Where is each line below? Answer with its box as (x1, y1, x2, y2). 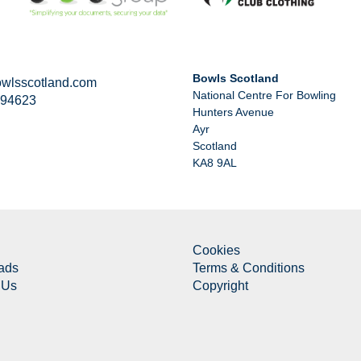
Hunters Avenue (193, 105, 274, 118)
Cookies (193, 243, 240, 257)
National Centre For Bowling (193, 88, 336, 102)
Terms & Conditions (193, 260, 305, 275)
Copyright (193, 278, 248, 293)
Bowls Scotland (193, 71, 279, 85)
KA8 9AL (193, 156, 237, 169)
